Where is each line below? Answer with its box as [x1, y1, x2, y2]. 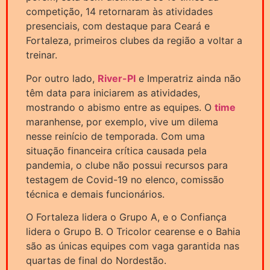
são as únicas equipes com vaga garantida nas [26, 239, 239, 252]
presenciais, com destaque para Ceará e [26, 20, 210, 33]
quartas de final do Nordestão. [26, 254, 166, 266]
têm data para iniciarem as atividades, [26, 86, 200, 99]
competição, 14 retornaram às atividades [26, 5, 213, 18]
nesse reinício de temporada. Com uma [26, 130, 205, 142]
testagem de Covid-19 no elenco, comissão [26, 173, 224, 186]
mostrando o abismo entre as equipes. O [26, 101, 215, 113]
